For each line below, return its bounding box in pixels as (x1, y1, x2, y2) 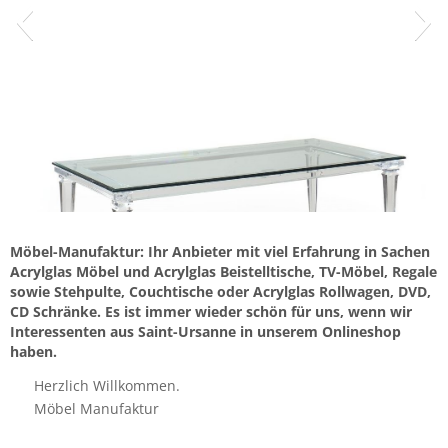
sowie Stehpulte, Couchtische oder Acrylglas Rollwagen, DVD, (10, 282, 431, 302)
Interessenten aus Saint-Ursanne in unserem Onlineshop (10, 322, 401, 342)
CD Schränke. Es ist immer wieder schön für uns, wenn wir (10, 302, 412, 322)
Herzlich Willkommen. (33, 375, 180, 395)
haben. (10, 342, 57, 362)
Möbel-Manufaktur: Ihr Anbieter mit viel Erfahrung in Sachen (10, 242, 430, 262)
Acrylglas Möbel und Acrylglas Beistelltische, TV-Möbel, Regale (10, 262, 437, 282)
